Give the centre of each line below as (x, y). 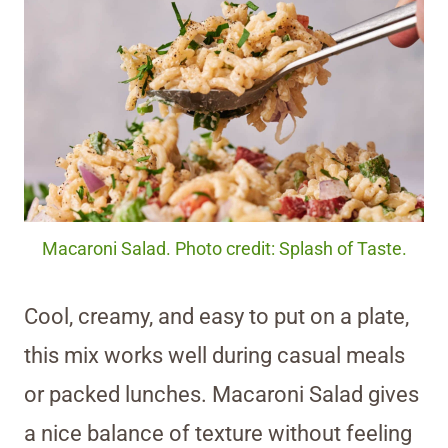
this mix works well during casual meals (214, 356)
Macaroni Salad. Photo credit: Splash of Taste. (224, 249)
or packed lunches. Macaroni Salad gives (221, 395)
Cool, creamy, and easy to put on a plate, (216, 317)
